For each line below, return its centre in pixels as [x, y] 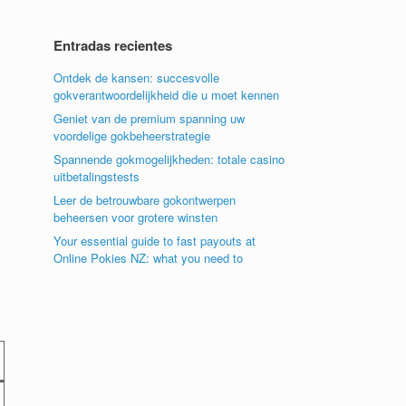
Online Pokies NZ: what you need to [149, 257]
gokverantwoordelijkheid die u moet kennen [167, 94]
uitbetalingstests [97, 176]
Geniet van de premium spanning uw [150, 118]
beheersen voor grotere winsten [136, 217]
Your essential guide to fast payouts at [155, 240]
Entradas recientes [113, 45]
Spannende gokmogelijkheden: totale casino [169, 159]
